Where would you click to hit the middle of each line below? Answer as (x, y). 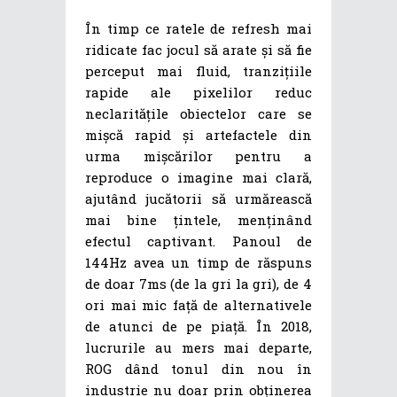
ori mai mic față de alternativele (198, 305)
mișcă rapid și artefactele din (198, 135)
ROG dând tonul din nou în (198, 369)
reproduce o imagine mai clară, (198, 178)
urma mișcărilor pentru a (198, 156)
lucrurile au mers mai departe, (198, 348)
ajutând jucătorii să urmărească (198, 199)
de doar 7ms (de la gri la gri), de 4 (198, 284)
